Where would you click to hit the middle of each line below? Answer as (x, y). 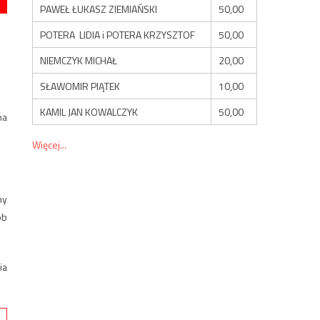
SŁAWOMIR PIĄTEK (80, 86)
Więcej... (50, 144)
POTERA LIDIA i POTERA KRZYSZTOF (118, 34)
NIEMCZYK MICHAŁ (79, 60)
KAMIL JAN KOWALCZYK (89, 111)
